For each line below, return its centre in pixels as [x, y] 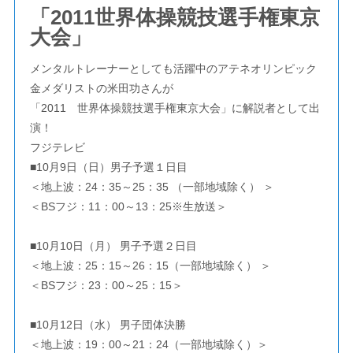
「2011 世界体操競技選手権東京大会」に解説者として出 [175, 108]
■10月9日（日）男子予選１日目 [108, 167]
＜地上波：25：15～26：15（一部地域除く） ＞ [150, 266]
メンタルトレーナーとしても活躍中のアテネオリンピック [173, 69]
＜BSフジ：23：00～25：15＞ [106, 285]
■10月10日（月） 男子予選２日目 [113, 246]
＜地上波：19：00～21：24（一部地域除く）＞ [149, 344]
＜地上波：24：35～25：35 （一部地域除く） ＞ [152, 187]
